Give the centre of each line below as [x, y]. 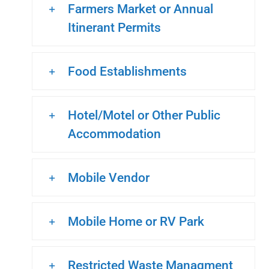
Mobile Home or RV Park [136, 221]
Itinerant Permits [114, 27]
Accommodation [114, 133]
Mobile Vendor [109, 177]
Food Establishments [127, 71]
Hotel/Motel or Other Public [144, 115]
